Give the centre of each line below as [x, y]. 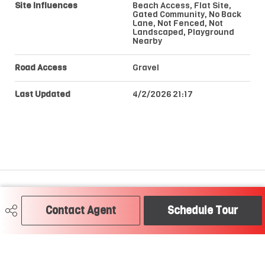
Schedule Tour [203, 210]
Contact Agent [80, 210]
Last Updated [43, 94]
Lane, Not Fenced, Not [178, 23]
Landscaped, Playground [183, 32]
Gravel [146, 67]
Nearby [147, 41]
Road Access [41, 67]
